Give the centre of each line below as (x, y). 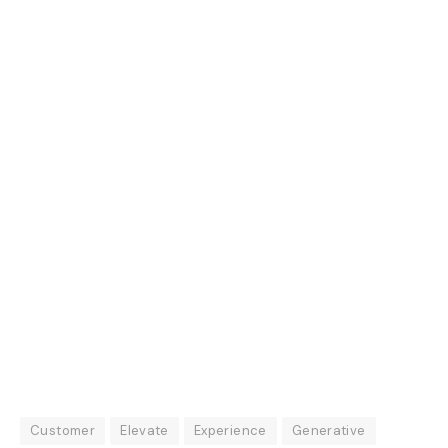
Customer (63, 430)
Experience (230, 430)
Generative (328, 430)
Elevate (144, 430)
